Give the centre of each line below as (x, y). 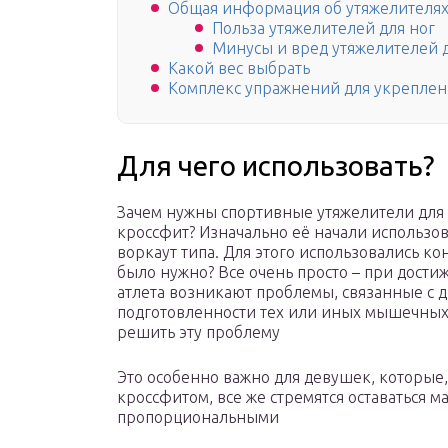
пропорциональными (198, 417)
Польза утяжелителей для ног (323, 28)
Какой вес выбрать (239, 68)
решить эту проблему (198, 332)
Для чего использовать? (275, 166)
